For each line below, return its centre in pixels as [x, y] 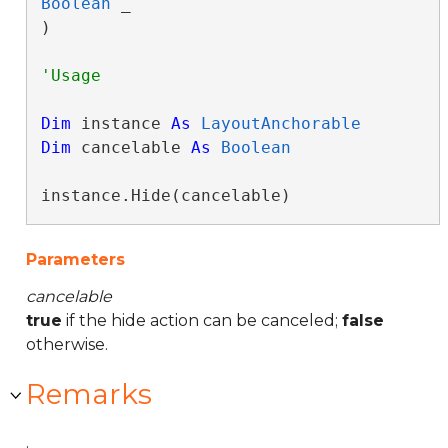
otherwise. [67, 344]
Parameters [75, 259]
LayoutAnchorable [280, 123]
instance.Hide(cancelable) [165, 195]
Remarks [89, 394]
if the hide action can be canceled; [202, 320]
